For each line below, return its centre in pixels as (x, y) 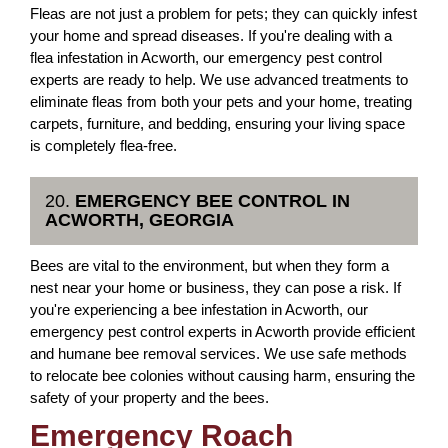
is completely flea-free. (103, 145)
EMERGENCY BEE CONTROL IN (212, 201)
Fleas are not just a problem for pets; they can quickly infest (223, 13)
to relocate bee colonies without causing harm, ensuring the (222, 375)
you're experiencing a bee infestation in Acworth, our (199, 309)
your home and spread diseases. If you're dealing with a (211, 35)
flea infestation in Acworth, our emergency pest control (206, 57)
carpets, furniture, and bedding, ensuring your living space (217, 123)
